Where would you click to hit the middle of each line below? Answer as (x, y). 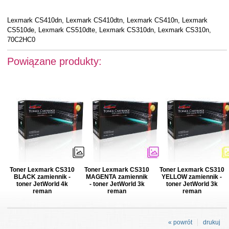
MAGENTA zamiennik (117, 177)
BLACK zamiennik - (42, 177)
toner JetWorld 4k (42, 184)
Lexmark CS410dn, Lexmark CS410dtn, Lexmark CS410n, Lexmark (107, 20)
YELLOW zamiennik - (192, 177)
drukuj (212, 222)
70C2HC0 (21, 40)
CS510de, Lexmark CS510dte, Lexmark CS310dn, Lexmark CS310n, (109, 30)
